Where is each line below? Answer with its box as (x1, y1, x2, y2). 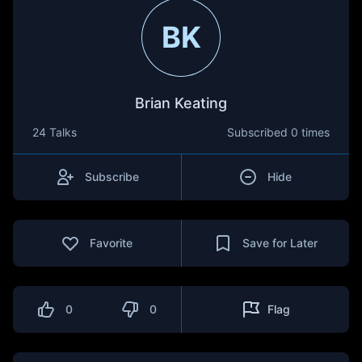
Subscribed (227, 125, 291, 139)
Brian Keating (135, 95, 227, 112)
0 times (291, 125, 330, 139)
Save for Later (242, 236, 318, 250)
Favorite (90, 236, 133, 250)
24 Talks (32, 125, 77, 139)
